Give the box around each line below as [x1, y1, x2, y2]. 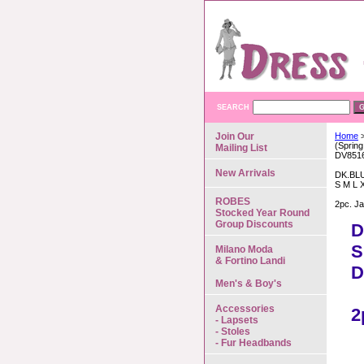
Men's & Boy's [215, 278, 282, 289]
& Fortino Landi [215, 255, 285, 266]
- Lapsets [215, 314, 258, 326]
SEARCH [217, 103, 249, 111]
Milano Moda [215, 244, 273, 255]
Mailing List [215, 142, 267, 154]
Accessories [215, 303, 275, 314]
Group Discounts [215, 219, 293, 230]
